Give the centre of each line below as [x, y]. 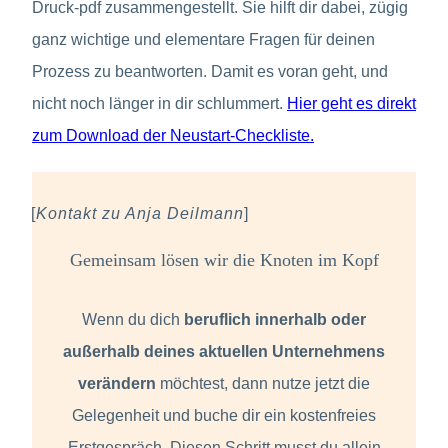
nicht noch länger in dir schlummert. [159, 104]
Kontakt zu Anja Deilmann [140, 214]
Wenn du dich [133, 319]
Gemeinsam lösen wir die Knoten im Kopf [224, 259]
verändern [119, 383]
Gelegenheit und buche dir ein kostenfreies [224, 415]
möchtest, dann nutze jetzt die [265, 383]
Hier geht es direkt [351, 104]
